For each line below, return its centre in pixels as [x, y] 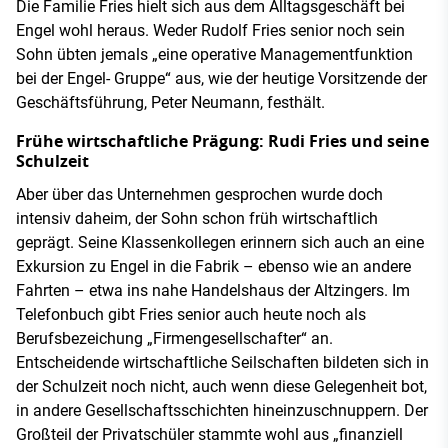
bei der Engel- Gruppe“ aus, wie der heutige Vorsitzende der [221, 78]
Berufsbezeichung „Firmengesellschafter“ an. [174, 338]
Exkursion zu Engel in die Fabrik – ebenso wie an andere [213, 266]
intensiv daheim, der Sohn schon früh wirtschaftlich [197, 218]
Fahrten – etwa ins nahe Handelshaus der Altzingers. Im [213, 290]
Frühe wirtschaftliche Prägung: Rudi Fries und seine [222, 140]
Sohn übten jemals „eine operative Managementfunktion [214, 54]
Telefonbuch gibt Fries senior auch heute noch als [191, 314]
